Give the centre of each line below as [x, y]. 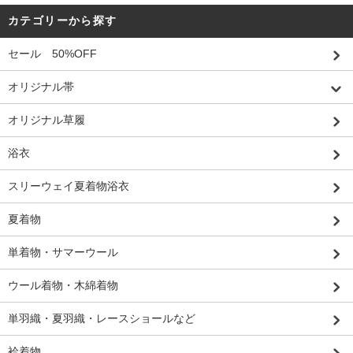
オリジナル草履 [46, 120]
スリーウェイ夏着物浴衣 [69, 186]
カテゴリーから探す [63, 20]
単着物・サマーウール [63, 252]
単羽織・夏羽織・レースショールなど [102, 318]
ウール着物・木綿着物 [63, 285]
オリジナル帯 [41, 87]
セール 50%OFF [52, 54]
